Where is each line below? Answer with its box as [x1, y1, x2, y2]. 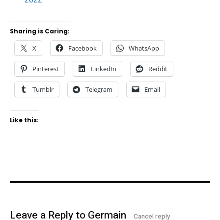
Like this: [10, 115, 39, 124]
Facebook [68, 43, 97, 53]
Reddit [148, 64, 167, 73]
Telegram [85, 84, 112, 94]
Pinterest [32, 64, 59, 73]
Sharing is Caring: [10, 27, 70, 35]
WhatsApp [129, 43, 159, 53]
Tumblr [32, 84, 54, 94]
